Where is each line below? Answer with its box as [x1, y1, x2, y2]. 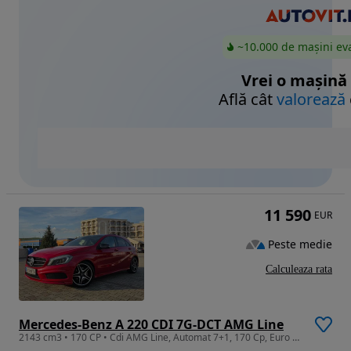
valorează [277, 89, 346, 110]
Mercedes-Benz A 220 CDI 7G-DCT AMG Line [19, 316, 284, 334]
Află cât [219, 89, 277, 110]
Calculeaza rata [266, 263, 332, 276]
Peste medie [268, 236, 332, 251]
